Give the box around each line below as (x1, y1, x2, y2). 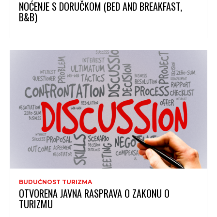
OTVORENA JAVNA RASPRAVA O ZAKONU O (19, 186, 170, 201)
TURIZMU (19, 196, 53, 211)
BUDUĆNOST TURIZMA (19, 178, 92, 186)
